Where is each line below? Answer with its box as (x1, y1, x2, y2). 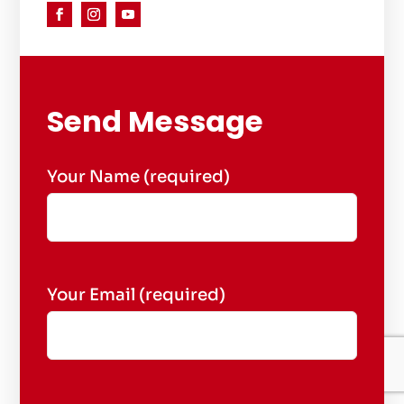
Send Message (47, 100, 264, 142)
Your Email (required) (47, 283, 226, 305)
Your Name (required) (47, 165, 231, 187)
